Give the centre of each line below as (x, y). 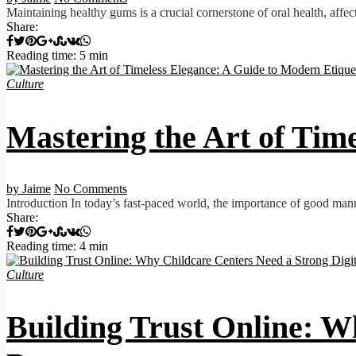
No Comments (91, 188)
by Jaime (29, 188)
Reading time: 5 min (57, 56)
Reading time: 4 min (57, 246)
